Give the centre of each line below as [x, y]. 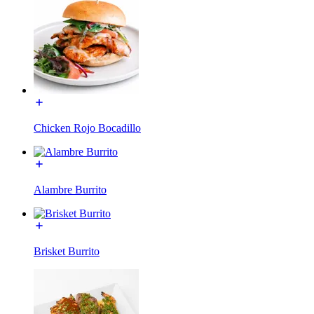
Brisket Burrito [67, 251]
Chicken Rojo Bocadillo [87, 128]
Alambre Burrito [70, 189]
